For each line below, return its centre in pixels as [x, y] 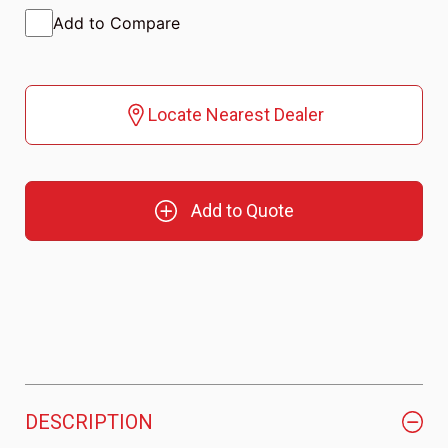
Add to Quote [242, 211]
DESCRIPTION [89, 422]
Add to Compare [116, 23]
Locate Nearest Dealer [236, 115]
